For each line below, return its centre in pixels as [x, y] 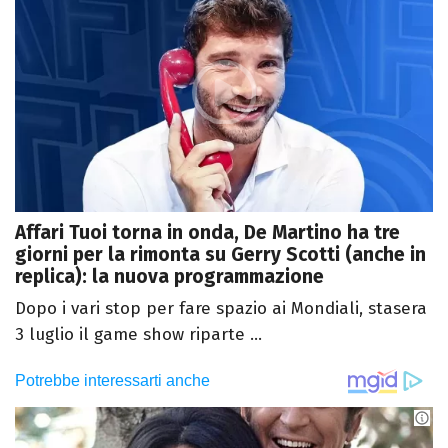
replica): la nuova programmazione [169, 277]
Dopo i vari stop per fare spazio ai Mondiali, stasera [221, 309]
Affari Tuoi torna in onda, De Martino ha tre [207, 233]
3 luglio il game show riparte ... [138, 335]
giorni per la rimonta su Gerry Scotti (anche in [220, 255]
